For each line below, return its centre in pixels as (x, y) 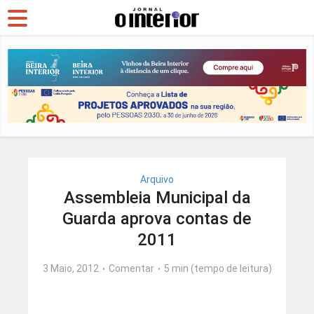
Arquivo (157, 180)
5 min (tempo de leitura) (218, 269)
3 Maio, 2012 (70, 269)
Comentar (131, 269)
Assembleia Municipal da (157, 198)
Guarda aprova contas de (157, 219)
